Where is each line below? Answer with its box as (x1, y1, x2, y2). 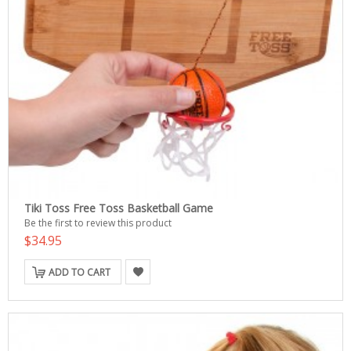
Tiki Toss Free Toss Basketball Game (24, 201, 213, 215)
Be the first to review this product (24, 216, 172, 230)
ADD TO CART (49, 266, 110, 279)
